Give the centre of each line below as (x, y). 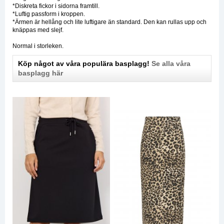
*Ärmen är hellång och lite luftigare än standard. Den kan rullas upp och (109, 22)
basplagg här (40, 73)
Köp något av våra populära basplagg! (85, 63)
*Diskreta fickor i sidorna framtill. (56, 6)
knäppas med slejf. (38, 30)
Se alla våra (171, 63)
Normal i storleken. (38, 46)
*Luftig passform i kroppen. (49, 14)
